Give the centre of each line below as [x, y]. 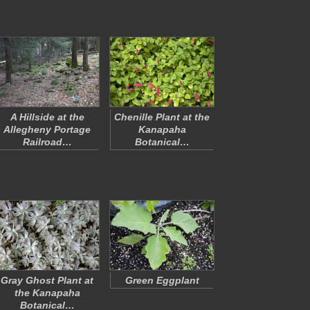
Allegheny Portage [47, 129]
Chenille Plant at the [162, 117]
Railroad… [47, 142]
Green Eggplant [162, 280]
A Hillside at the [47, 117]
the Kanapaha [47, 293]
